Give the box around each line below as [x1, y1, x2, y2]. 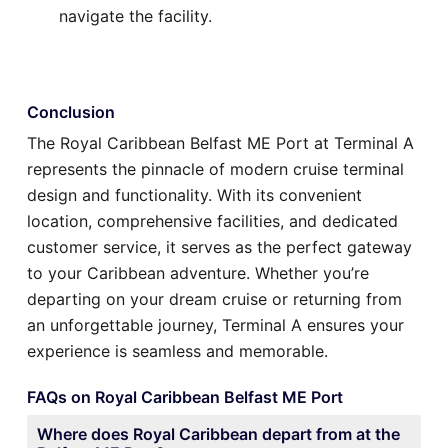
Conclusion [27, 101, 115, 122]
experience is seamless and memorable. [27, 340, 328, 361]
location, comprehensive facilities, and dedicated [27, 210, 398, 231]
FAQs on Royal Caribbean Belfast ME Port [27, 386, 343, 407]
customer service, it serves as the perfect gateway [27, 236, 412, 257]
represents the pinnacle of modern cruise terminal [27, 158, 404, 179]
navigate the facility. [59, 5, 212, 26]
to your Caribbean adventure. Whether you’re [27, 262, 369, 283]
